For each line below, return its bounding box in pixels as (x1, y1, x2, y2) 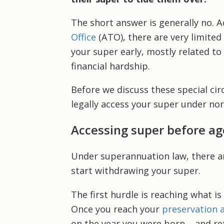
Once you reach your (70, 202, 162, 215)
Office (70, 30, 96, 43)
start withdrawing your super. (70, 164, 200, 177)
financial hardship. (70, 59, 150, 72)
